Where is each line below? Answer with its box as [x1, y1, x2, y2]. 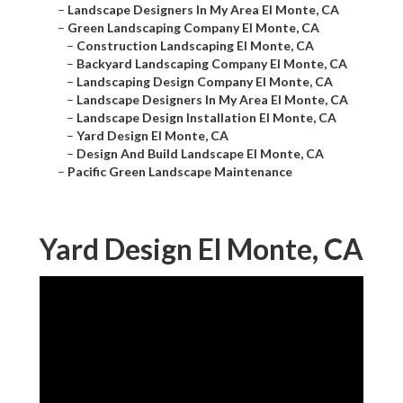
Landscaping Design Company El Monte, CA [76, 74, 333, 90]
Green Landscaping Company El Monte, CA [67, 20, 319, 36]
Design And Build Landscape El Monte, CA [76, 146, 324, 162]
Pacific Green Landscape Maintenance [67, 164, 292, 180]
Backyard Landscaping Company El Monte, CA [76, 56, 347, 72]
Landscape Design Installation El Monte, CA [76, 110, 336, 126]
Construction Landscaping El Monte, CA [76, 38, 314, 54]
